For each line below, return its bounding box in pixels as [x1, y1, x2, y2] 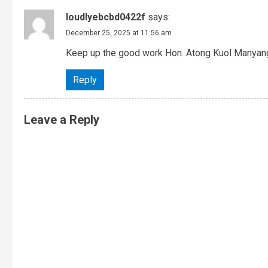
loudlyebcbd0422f [66, 11, 145, 23]
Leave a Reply [24, 112, 99, 127]
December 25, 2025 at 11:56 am [66, 28, 172, 37]
